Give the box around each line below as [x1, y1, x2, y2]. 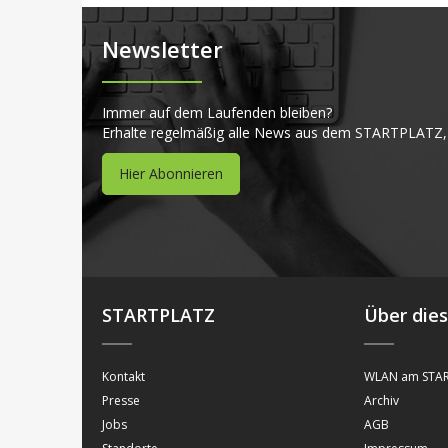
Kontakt [102, 368, 145, 386]
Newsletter [102, 34, 223, 65]
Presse [102, 392, 140, 410]
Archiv [364, 392, 400, 410]
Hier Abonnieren [119, 164, 223, 184]
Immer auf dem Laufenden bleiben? [102, 103, 332, 123]
